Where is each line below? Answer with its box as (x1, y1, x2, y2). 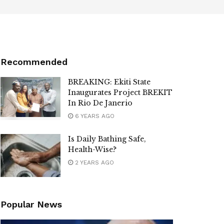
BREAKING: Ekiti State (68, 77, 150, 86)
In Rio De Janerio (68, 98, 132, 107)
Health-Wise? (68, 145, 116, 154)
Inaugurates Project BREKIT (68, 88, 172, 97)
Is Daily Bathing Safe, (68, 134, 146, 143)
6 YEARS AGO (73, 112, 114, 119)
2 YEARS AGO (73, 159, 114, 166)
